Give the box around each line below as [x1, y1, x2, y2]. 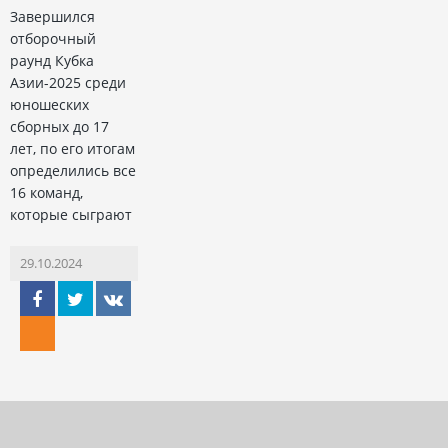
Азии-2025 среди [10, 73, 126, 93]
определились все [10, 161, 136, 181]
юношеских [10, 95, 89, 115]
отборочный [10, 29, 96, 49]
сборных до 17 [10, 117, 109, 137]
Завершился [10, 7, 95, 27]
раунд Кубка [10, 51, 94, 71]
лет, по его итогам [10, 139, 135, 159]
